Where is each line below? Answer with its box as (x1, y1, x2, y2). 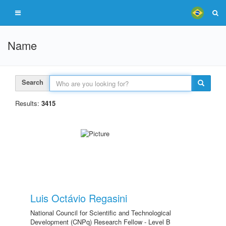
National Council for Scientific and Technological (30, 208, 171, 217)
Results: (15, 98, 41, 108)
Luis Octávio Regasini (30, 191, 127, 205)
